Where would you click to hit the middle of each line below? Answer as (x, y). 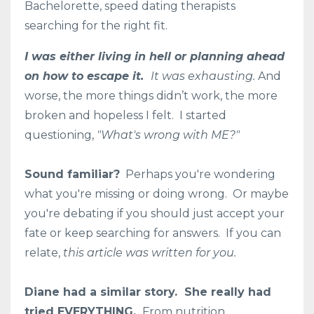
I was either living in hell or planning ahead (155, 56)
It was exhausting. (203, 76)
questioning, (61, 135)
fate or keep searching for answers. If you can (153, 233)
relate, (44, 252)
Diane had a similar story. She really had (148, 292)
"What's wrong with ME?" (168, 135)
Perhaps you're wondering (198, 174)
